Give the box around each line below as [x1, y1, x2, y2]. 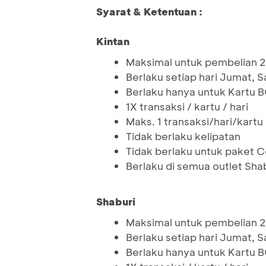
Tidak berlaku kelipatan [126, 129, 240, 143]
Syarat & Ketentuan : [96, 5, 202, 18]
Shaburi [96, 195, 135, 208]
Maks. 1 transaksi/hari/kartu [126, 115, 263, 128]
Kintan [96, 34, 129, 48]
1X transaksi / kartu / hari [126, 100, 248, 113]
